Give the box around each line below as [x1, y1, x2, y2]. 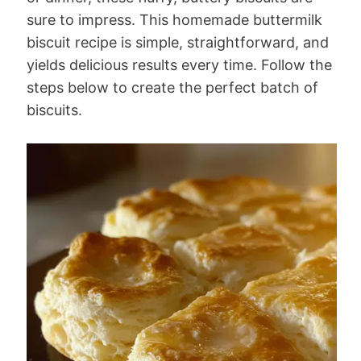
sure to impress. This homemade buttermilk [27, 10, 322, 28]
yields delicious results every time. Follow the [27, 56, 332, 73]
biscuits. [27, 101, 82, 118]
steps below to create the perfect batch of [27, 78, 318, 96]
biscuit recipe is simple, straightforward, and [27, 33, 329, 51]
